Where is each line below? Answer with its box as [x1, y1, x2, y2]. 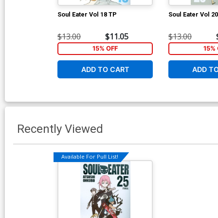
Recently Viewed [17, 122, 103, 136]
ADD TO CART [81, 65, 129, 73]
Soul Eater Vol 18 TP [57, 11, 117, 18]
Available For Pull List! [61, 153, 118, 161]
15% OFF [92, 45, 118, 53]
